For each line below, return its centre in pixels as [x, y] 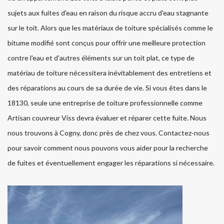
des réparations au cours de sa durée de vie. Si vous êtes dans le [107, 88]
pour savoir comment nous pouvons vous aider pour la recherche [108, 148]
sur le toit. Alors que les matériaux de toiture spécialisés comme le [110, 28]
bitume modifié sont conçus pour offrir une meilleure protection [106, 43]
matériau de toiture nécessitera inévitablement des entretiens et [109, 73]
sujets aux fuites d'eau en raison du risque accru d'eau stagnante [108, 13]
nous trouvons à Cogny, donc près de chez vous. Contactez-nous [108, 133]
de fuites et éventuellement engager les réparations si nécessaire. [111, 163]
